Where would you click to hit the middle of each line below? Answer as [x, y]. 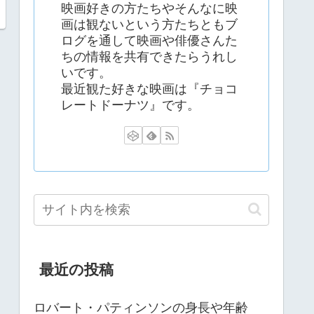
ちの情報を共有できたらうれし [149, 56]
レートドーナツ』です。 [130, 105]
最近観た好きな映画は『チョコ [149, 89]
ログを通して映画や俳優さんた [149, 40]
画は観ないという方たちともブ [149, 24]
